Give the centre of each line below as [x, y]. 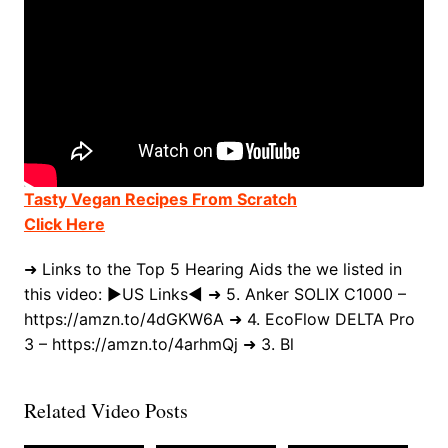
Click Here [64, 224]
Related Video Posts [105, 411]
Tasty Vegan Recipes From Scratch [160, 199]
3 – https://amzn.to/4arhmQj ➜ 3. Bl [158, 344]
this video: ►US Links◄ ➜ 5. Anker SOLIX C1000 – [214, 294]
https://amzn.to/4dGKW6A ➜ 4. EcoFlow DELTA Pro [219, 319]
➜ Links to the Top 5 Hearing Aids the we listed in [212, 269]
